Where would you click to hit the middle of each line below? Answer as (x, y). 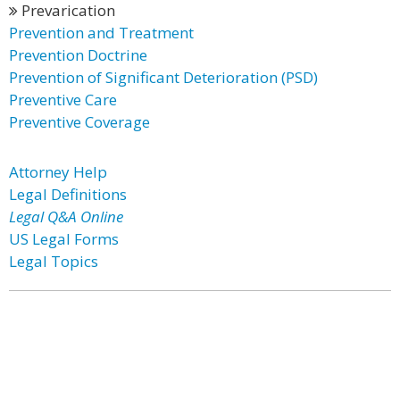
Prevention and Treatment (101, 33)
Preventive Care (63, 100)
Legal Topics (54, 261)
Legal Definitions (68, 194)
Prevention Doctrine (78, 55)
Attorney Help (58, 172)
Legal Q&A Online (66, 217)
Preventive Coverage (79, 122)
